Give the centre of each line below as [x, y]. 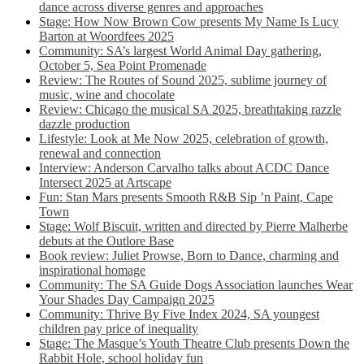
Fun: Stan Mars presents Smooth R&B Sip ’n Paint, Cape [186, 197]
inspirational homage [92, 270]
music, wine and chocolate [107, 95]
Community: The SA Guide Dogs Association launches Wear [196, 285]
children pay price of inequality [119, 329]
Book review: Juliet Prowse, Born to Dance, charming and [189, 256]
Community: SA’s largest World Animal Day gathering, [180, 51]
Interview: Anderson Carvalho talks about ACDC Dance [184, 168]
